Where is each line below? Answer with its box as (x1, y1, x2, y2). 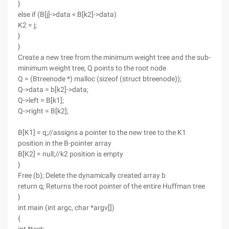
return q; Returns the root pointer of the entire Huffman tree (18, 182, 205, 190)
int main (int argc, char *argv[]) (18, 203, 114, 212)
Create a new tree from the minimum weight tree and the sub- (18, 53, 211, 61)
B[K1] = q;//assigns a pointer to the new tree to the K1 (18, 128, 186, 136)
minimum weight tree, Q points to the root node (18, 64, 166, 72)
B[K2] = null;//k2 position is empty (18, 150, 123, 158)
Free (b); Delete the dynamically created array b (18, 171, 166, 179)
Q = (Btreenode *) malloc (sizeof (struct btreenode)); (18, 75, 181, 83)
